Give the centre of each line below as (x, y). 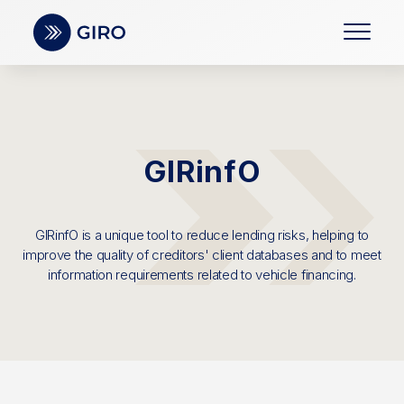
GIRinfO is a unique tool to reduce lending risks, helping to (202, 235)
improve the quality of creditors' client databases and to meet (202, 255)
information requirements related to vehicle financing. (202, 275)
